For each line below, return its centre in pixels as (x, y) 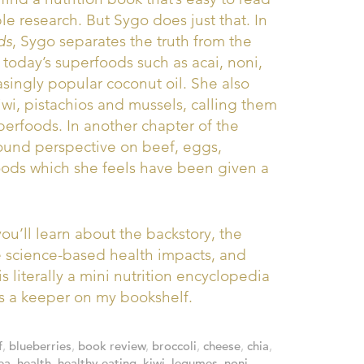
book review (112, 346)
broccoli (174, 346)
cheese (222, 346)
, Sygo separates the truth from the (132, 41)
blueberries (40, 346)
